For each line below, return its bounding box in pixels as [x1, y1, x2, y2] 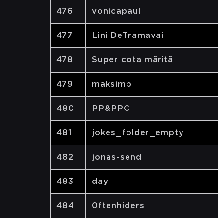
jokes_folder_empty [92, 128, 184, 137]
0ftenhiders [92, 201, 145, 210]
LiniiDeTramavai [92, 31, 164, 40]
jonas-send [92, 152, 142, 162]
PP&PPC [92, 104, 130, 113]
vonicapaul [92, 6, 141, 16]
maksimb [92, 79, 132, 89]
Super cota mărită [92, 55, 174, 64]
